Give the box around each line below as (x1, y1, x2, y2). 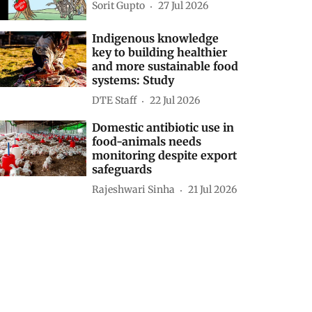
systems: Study (92, 72, 175, 87)
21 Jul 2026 (188, 183, 237, 196)
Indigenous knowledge (92, 31, 219, 45)
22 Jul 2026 (150, 94, 201, 107)
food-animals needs (92, 134, 202, 148)
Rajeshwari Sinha (92, 183, 175, 196)
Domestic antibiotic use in (92, 120, 235, 134)
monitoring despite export (92, 148, 237, 162)
